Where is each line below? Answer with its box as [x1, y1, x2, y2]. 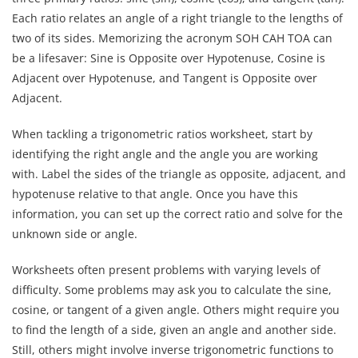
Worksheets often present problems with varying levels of [12, 261, 320, 277]
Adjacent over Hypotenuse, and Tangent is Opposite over [12, 70, 317, 86]
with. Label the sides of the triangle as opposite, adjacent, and [12, 165, 346, 181]
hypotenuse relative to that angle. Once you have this [12, 185, 298, 201]
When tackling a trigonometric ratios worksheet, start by [12, 125, 312, 141]
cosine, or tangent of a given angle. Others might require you [12, 301, 340, 317]
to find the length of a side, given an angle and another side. [12, 321, 336, 337]
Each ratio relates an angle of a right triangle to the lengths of [12, 10, 343, 26]
